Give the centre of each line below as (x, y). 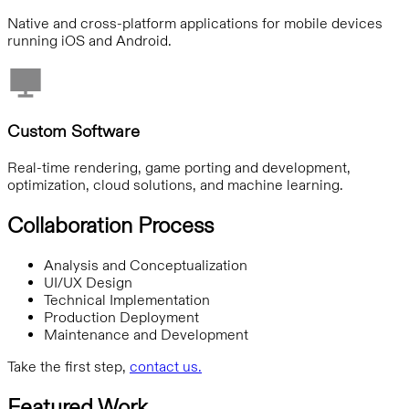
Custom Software (73, 131)
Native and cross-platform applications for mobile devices (195, 23)
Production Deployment (121, 317)
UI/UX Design (88, 282)
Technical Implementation (127, 299)
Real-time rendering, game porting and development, (179, 168)
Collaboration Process (110, 225)
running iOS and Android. (89, 40)
